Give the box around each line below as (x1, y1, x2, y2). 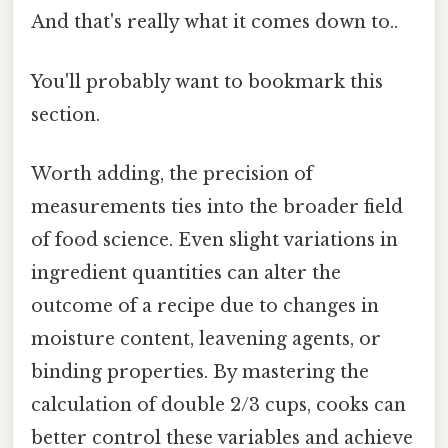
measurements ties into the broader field (31, 195, 403, 218)
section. (31, 103, 100, 126)
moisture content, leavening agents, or (31, 327, 381, 350)
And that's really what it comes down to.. (31, 11, 398, 34)
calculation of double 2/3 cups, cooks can (31, 393, 406, 416)
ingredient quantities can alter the (31, 261, 341, 284)
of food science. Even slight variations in (31, 228, 398, 251)
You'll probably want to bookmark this (31, 70, 383, 93)
